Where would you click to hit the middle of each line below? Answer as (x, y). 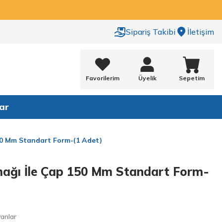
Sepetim (192, 78)
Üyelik (147, 78)
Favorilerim (103, 78)
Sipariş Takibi (151, 32)
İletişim (201, 32)
